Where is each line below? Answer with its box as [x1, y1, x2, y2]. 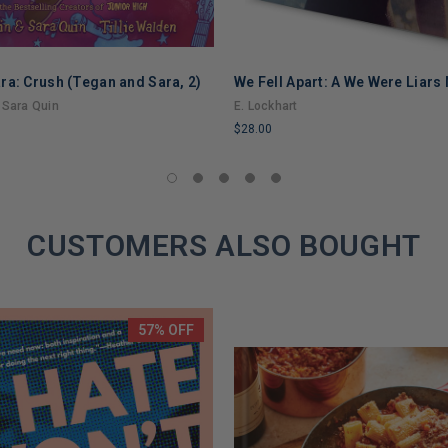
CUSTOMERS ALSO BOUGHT [27, 227, 421, 263]
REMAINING [234, 188, 313, 205]
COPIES [234, 167, 285, 184]
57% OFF [138, 321, 194, 338]
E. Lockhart [234, 98, 298, 113]
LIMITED [234, 146, 291, 163]
